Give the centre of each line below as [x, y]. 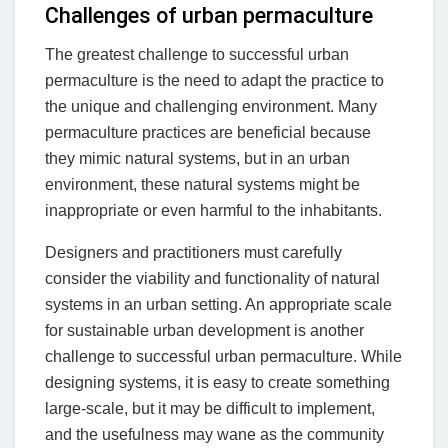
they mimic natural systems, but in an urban [197, 158]
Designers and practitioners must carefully [193, 252]
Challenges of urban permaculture [209, 15]
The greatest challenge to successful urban [197, 54]
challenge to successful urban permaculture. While [223, 356]
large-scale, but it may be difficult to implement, [210, 408]
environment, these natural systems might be [202, 184]
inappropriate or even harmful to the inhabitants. [213, 210]
